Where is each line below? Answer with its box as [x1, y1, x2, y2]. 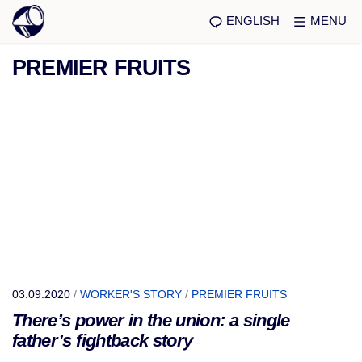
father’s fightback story [12, 330, 193, 351]
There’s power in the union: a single [12, 310, 290, 330]
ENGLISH [226, 13, 280, 27]
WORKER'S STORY [80, 288, 182, 301]
